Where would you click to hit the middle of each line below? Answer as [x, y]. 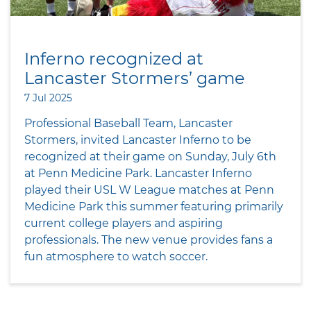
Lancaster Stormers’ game [135, 78]
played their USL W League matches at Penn [149, 190]
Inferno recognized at [114, 59]
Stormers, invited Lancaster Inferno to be [138, 140]
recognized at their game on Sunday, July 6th [150, 157]
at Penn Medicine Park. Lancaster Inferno [138, 174]
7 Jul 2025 [48, 98]
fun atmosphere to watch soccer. [116, 257]
